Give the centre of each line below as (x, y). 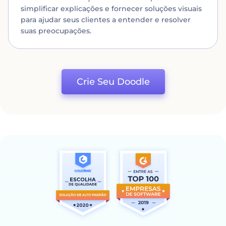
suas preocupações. (56, 31)
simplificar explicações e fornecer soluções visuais (111, 8)
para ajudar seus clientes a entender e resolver (106, 19)
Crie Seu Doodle (113, 81)
